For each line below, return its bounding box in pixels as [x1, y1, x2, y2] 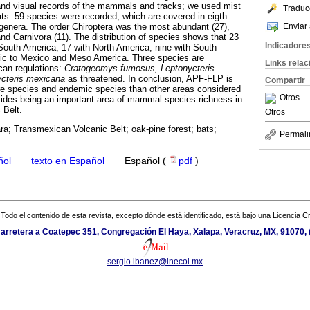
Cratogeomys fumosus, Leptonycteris [64, 63, 215, 74]
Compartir [265, 75, 305, 85]
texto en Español [31, 155, 104, 166]
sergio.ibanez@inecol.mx [107, 257, 203, 267]
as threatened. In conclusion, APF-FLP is [65, 73, 233, 84]
